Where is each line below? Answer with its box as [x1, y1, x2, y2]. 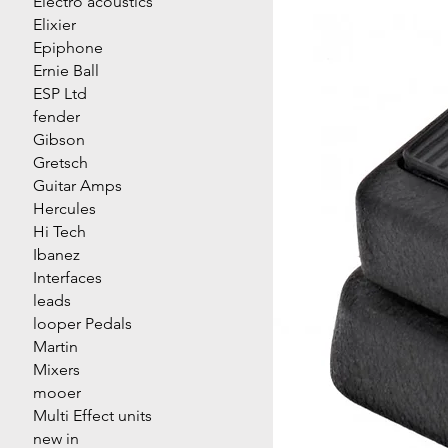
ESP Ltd [33, 83, 88, 103]
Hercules [33, 198, 97, 218]
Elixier [33, 14, 77, 34]
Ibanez [33, 244, 81, 264]
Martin [33, 336, 79, 356]
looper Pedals [33, 313, 133, 333]
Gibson [33, 129, 86, 149]
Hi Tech [33, 221, 87, 241]
